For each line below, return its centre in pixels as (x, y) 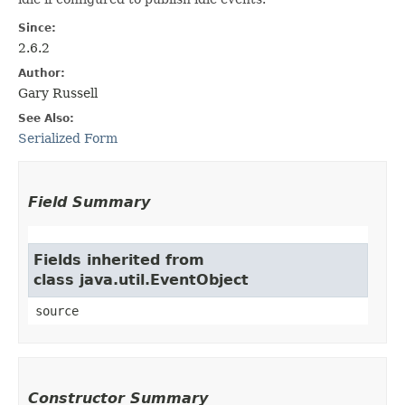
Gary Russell (58, 93)
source (57, 311)
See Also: (46, 118)
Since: (37, 28)
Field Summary (89, 202)
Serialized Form (68, 138)
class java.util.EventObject (141, 279)
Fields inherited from (119, 259)
